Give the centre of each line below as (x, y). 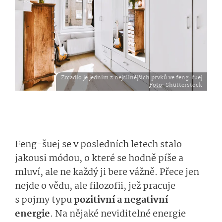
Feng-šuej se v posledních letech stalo (98, 145)
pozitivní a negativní (121, 200)
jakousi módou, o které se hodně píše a (99, 159)
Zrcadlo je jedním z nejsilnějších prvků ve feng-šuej (132, 78)
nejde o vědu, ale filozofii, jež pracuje (95, 186)
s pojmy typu (44, 200)
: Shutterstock (182, 85)
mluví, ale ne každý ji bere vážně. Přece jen (107, 172)
